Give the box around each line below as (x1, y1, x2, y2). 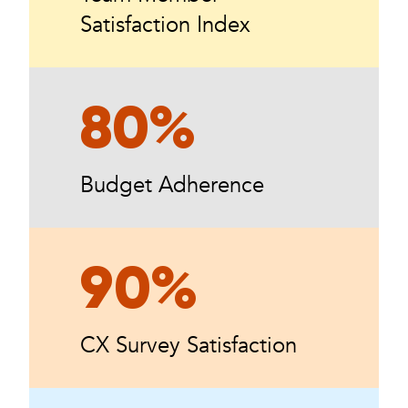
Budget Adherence (80, 169, 264, 200)
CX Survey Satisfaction (80, 330, 297, 361)
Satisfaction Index (80, 9, 250, 40)
